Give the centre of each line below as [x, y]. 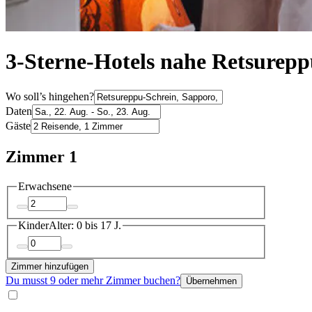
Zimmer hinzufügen [50, 266]
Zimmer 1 [41, 156]
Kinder [33, 226]
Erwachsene [45, 186]
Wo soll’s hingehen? [50, 96]
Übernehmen [211, 281]
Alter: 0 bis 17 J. [85, 226]
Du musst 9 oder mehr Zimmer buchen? [93, 280]
